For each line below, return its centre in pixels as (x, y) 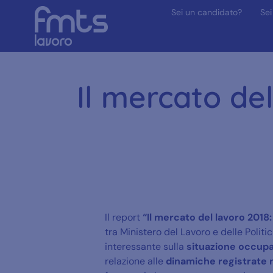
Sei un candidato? (206, 12)
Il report (124, 217)
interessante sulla (144, 246)
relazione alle (135, 261)
